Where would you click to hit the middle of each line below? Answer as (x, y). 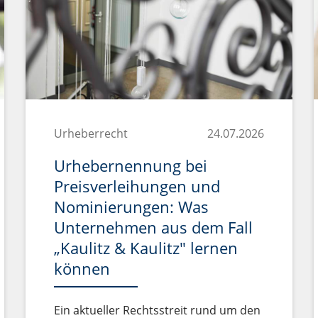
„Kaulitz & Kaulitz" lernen (146, 247)
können (82, 268)
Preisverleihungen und (137, 186)
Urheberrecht (91, 133)
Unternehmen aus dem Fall (154, 227)
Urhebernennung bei (131, 165)
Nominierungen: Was (132, 206)
